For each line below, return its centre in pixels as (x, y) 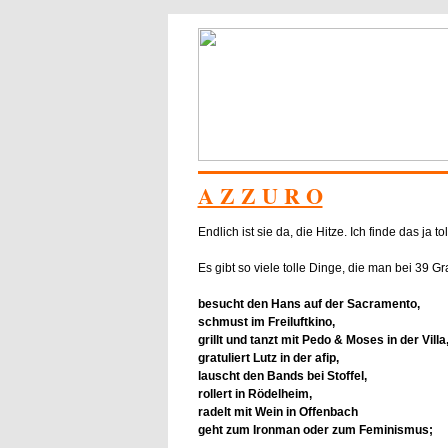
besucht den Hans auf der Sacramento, (308, 303)
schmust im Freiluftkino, (266, 321)
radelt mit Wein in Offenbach (277, 411)
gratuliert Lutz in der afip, (268, 357)
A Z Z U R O (260, 195)
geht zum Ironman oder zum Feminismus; (315, 429)
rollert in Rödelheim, (254, 393)
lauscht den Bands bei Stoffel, (282, 375)
